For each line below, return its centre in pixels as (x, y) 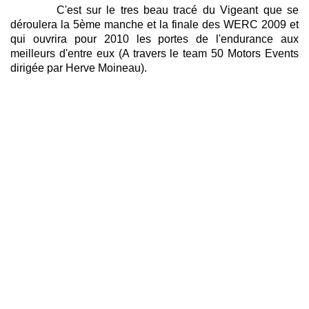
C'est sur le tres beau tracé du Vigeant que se (154, 10)
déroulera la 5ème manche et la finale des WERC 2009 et (154, 24)
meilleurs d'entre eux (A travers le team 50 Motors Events (154, 53)
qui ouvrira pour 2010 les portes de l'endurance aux (154, 39)
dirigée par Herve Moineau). (79, 68)
